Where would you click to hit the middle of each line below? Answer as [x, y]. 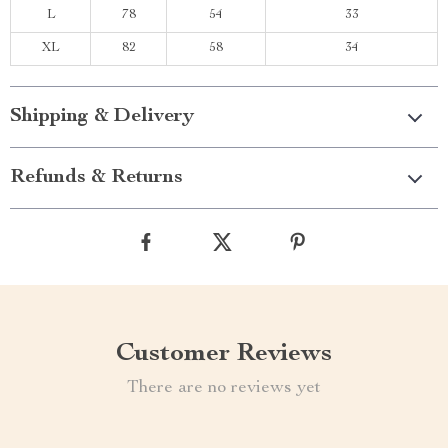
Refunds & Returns [96, 178]
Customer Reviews [224, 354]
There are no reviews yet [224, 388]
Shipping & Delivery [102, 117]
